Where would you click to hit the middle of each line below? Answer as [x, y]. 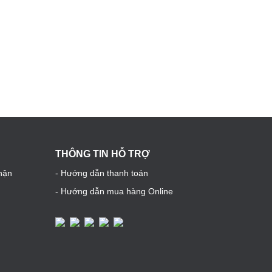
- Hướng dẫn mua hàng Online [114, 191]
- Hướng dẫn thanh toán [102, 173]
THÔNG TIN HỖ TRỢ [103, 154]
